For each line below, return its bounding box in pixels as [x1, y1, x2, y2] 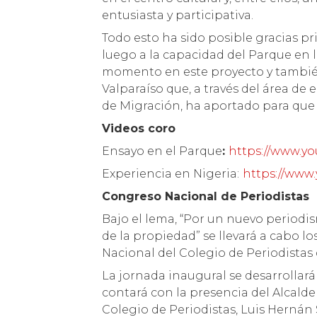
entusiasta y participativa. [102, 8, 254, 22]
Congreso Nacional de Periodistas [102, 190, 310, 203]
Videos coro [102, 122, 176, 135]
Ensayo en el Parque [102, 144, 223, 158]
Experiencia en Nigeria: [102, 167, 240, 180]
